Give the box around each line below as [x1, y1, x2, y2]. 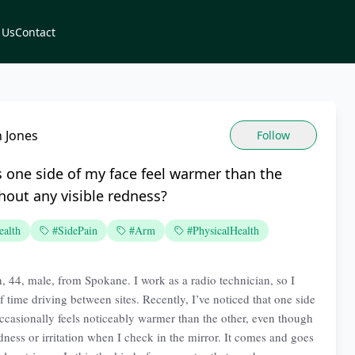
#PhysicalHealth [187, 223, 259, 238]
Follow [257, 127, 290, 143]
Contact [15, 25, 55, 40]
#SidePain [52, 223, 97, 238]
